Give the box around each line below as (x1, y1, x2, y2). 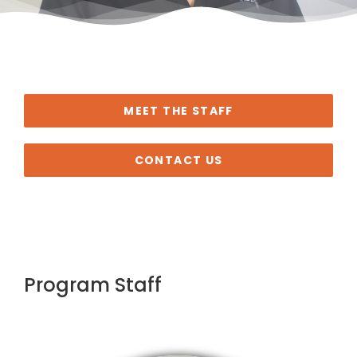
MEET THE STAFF (124, 103, 233, 119)
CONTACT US (134, 152, 223, 168)
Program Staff (23, 272, 162, 298)
